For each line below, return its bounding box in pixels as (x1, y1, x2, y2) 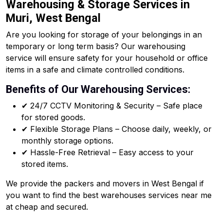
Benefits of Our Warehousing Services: (6, 83, 190, 95)
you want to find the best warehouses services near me (6, 190, 212, 200)
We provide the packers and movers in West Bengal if (6, 179, 204, 188)
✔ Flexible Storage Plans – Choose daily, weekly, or (21, 124, 212, 134)
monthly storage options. (21, 136, 113, 145)
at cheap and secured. (6, 202, 88, 212)
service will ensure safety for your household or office (6, 53, 208, 63)
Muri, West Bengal (6, 11, 101, 25)
